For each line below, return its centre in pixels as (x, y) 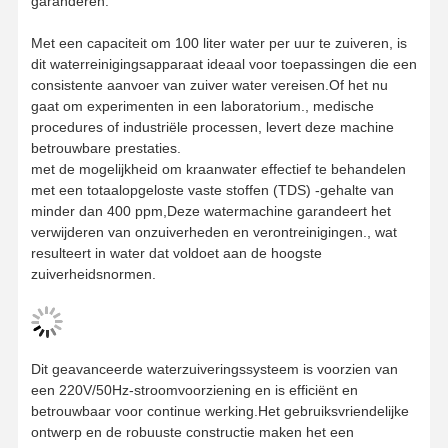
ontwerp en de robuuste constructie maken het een (192, 431)
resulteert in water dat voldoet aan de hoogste (176, 252)
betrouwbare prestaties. (105, 147)
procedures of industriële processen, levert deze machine (212, 126)
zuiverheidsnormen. (93, 273)
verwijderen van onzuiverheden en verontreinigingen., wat (213, 231)
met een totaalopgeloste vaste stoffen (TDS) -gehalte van (212, 189)
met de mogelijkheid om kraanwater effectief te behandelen (218, 168)
